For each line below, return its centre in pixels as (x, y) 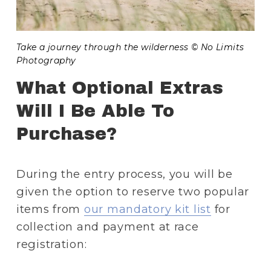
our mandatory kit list (147, 209)
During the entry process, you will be (124, 174)
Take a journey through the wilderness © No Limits (130, 47)
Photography (46, 61)
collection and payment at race (107, 227)
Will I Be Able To (95, 111)
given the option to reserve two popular (133, 192)
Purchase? (66, 134)
